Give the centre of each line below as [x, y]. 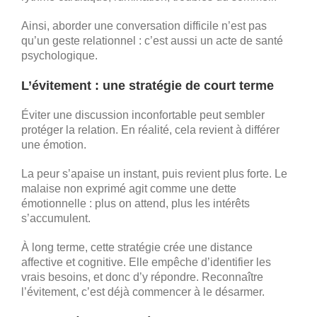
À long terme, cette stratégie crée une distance [137, 247]
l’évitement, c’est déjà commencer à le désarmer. [143, 292]
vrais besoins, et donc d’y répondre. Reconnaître [142, 277]
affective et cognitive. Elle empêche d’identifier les [146, 262]
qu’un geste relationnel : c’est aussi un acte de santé [152, 40]
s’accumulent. [56, 218]
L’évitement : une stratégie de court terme [148, 85]
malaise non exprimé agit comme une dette [129, 188]
